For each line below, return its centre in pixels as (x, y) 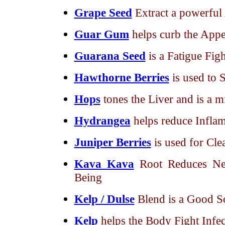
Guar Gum (101, 34)
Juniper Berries (113, 142)
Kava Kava (104, 164)
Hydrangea (102, 121)
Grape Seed (103, 13)
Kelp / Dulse (104, 199)
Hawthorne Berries (122, 77)
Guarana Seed (110, 56)
